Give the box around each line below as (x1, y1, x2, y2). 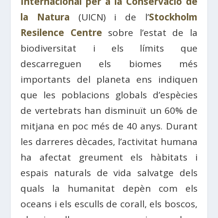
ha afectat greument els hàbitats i (20, 151, 198, 163)
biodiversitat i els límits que (20, 42, 198, 54)
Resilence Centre (20, 26, 102, 39)
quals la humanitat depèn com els (20, 182, 198, 195)
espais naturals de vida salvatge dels (20, 166, 198, 179)
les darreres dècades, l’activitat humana (20, 135, 198, 148)
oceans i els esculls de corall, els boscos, (20, 198, 198, 210)
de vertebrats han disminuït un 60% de (20, 104, 198, 117)
